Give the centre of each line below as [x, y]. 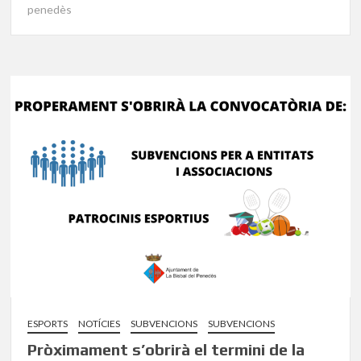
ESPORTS [48, 323]
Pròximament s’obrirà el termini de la [166, 349]
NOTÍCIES [100, 323]
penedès [50, 9]
